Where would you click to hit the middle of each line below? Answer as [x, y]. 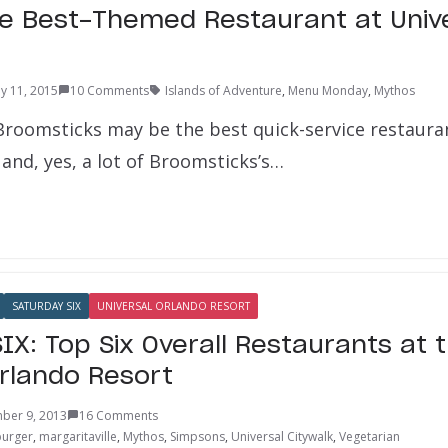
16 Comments [118, 415]
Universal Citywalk [282, 436]
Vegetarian [369, 436]
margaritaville [78, 436]
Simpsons [197, 436]
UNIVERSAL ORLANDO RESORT [173, 305]
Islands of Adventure [223, 90]
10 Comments [109, 90]
